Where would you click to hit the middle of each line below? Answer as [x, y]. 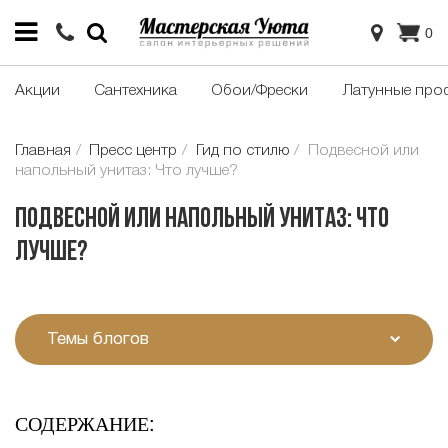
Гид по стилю [242, 151]
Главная [43, 151]
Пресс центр [133, 151]
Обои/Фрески [259, 91]
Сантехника [135, 91]
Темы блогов [97, 339]
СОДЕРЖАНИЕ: [85, 423]
